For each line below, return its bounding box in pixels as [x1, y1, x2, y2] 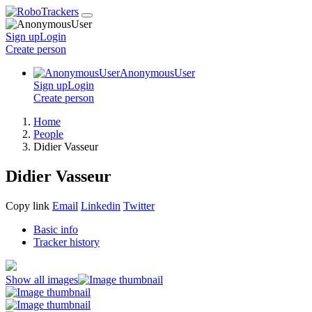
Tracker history [33, 235, 100, 248]
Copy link [6, 199, 49, 212]
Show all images [6, 273, 78, 286]
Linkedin [81, 199, 120, 212]
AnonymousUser [120, 67, 195, 79]
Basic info [33, 223, 78, 235]
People [33, 128, 63, 140]
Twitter [123, 199, 155, 212]
